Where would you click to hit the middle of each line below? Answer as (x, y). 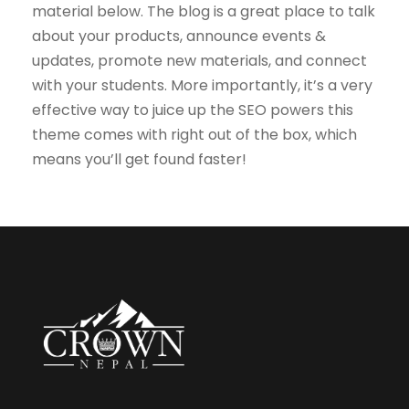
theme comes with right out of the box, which (194, 134)
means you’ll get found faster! (139, 159)
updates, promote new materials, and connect (199, 60)
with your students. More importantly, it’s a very (202, 85)
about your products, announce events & (179, 36)
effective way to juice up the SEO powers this (193, 110)
